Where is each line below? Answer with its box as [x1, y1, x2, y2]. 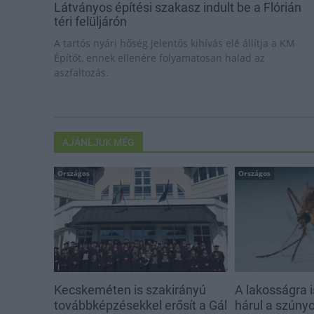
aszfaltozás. [54, 65, 109, 79]
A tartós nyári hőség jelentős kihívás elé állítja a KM [54, 36, 295, 50]
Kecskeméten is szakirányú [54, 282, 206, 297]
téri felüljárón [54, 13, 127, 29]
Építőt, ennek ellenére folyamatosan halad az [54, 50, 265, 64]
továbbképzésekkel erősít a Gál [54, 297, 227, 313]
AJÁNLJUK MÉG [62, 136, 135, 148]
